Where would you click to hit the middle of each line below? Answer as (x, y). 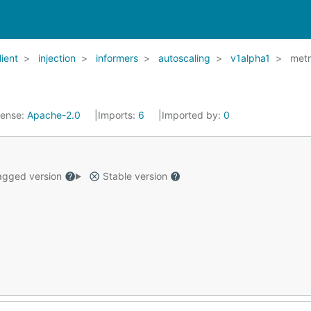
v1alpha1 (250, 58)
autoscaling (184, 58)
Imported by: (193, 115)
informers (117, 58)
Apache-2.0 (54, 115)
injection (57, 58)
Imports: (118, 115)
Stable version (135, 176)
